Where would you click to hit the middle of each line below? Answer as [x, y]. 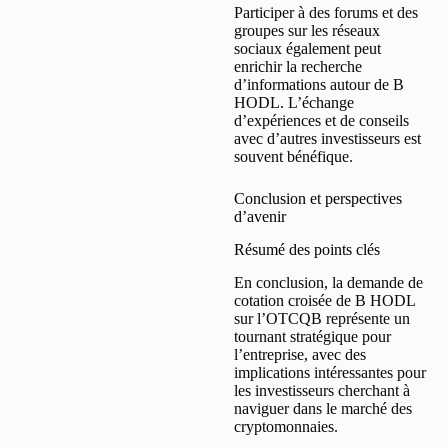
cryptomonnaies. [286, 426]
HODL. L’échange [294, 103]
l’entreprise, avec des [300, 354]
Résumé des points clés [307, 250]
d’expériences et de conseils [321, 121]
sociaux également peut [307, 49]
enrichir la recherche [298, 67]
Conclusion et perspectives [318, 199]
